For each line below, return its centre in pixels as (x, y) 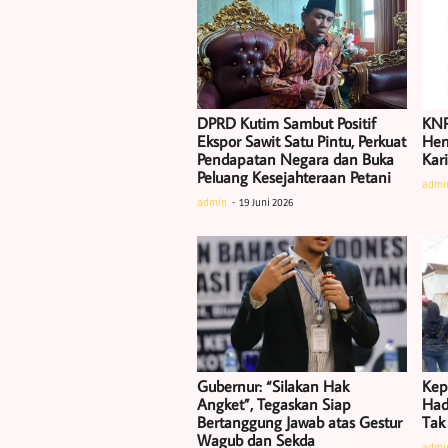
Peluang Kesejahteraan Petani (294, 176)
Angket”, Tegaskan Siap (274, 403)
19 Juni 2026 (266, 202)
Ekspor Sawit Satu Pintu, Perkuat (301, 140)
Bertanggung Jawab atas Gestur (299, 421)
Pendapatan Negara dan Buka (295, 158)
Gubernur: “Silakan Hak (273, 385)
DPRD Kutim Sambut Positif (286, 122)
